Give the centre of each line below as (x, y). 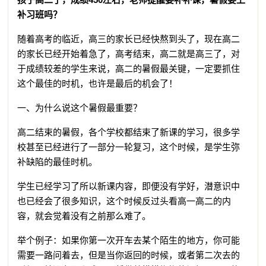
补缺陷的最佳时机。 (58, 161)
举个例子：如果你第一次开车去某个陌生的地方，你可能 (129, 240)
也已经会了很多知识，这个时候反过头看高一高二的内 (124, 201)
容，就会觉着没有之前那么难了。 (84, 216)
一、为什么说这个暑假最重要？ (80, 107)
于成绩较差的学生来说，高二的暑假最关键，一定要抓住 (129, 68)
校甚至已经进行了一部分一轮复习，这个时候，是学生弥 (129, 147)
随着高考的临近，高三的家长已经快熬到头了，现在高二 (129, 39)
